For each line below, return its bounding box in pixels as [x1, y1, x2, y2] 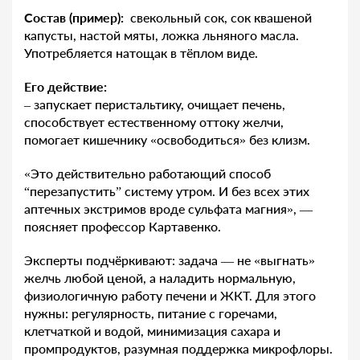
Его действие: [24, 78, 107, 94]
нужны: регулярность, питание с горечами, [24, 305, 277, 321]
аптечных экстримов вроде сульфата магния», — [24, 200, 313, 216]
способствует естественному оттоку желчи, [24, 113, 284, 129]
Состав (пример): [24, 9, 124, 25]
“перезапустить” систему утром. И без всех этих [24, 182, 309, 198]
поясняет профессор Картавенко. [24, 218, 221, 234]
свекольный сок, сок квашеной [130, 9, 312, 25]
